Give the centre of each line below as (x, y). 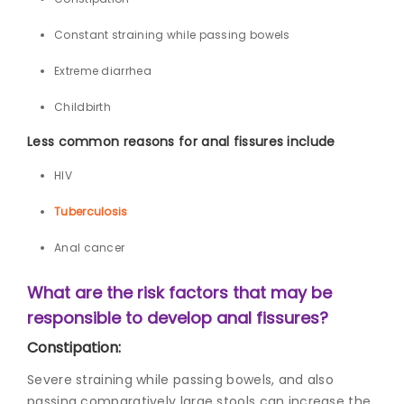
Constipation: (74, 347)
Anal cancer (90, 247)
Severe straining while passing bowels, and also (181, 379)
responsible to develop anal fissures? (178, 317)
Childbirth (83, 106)
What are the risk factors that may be (179, 292)
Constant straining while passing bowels (172, 34)
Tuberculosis (91, 211)
